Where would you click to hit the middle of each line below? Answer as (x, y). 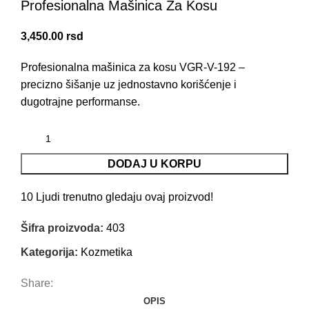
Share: (37, 283)
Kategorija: (49, 252)
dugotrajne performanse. (80, 102)
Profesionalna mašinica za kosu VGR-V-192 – (133, 68)
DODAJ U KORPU (154, 164)
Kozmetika (107, 252)
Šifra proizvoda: (63, 228)
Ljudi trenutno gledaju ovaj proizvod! (124, 197)
